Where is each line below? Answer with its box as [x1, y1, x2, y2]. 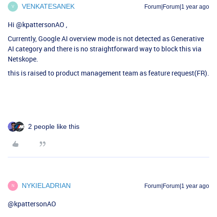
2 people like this [28, 123, 79, 130]
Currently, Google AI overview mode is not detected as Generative [8, 34, 204, 43]
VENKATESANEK [22, 2, 75, 10]
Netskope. [8, 54, 38, 63]
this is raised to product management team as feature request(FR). [8, 68, 209, 77]
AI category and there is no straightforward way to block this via [8, 44, 201, 53]
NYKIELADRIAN [22, 182, 71, 189]
